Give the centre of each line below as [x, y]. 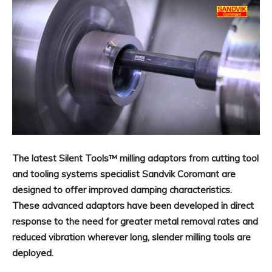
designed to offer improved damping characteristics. [122, 189]
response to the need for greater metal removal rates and [135, 221]
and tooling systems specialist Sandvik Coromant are [124, 174]
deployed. [33, 253]
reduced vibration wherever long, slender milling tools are [131, 237]
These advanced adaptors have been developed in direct [133, 205]
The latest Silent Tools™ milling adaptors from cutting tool [135, 158]
